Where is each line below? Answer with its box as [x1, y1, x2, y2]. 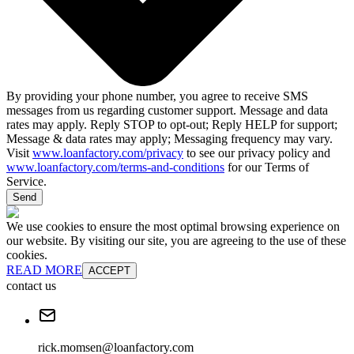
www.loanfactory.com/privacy [32, 145, 183, 160]
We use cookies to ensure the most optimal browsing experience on [6, 219, 340, 233]
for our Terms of [224, 160, 309, 174]
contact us [6, 278, 56, 292]
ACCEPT [88, 264, 130, 277]
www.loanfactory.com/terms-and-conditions [6, 160, 224, 174]
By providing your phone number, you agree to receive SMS [6, 88, 308, 103]
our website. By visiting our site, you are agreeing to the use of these [6, 233, 346, 247]
